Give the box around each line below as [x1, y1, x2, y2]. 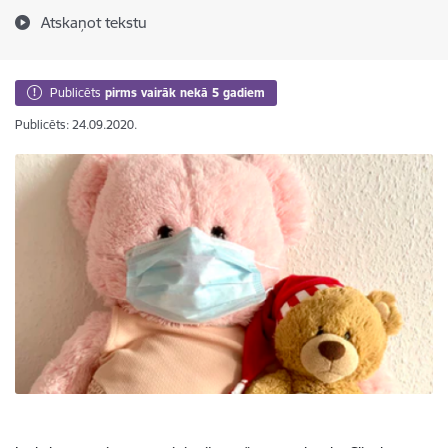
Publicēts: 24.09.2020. [15, 117, 137, 132]
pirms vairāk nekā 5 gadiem [105, 85, 265, 100]
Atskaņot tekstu [41, 13, 147, 32]
